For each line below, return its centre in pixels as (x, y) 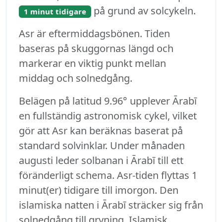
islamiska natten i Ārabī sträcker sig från (111, 205)
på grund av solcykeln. (143, 11)
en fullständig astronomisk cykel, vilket (108, 116)
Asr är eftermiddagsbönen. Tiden (94, 34)
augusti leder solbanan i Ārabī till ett (101, 161)
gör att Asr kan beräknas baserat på (101, 131)
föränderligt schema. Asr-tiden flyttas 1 (108, 175)
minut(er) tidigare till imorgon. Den (99, 190)
